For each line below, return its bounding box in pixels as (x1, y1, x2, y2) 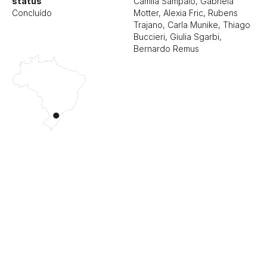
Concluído (12, 8, 52, 18)
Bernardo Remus (133, 44, 199, 54)
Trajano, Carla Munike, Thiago (133, 20, 250, 30)
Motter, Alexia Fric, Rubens (133, 8, 238, 18)
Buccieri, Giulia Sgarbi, (133, 32, 222, 42)
